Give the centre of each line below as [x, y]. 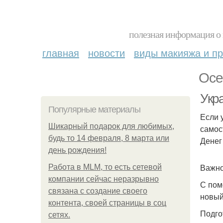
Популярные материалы [94, 110]
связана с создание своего [98, 191]
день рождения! [77, 150]
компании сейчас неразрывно [104, 179]
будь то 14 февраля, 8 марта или [109, 138]
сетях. [59, 215]
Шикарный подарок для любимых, [111, 126]
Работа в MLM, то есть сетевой [105, 167]
